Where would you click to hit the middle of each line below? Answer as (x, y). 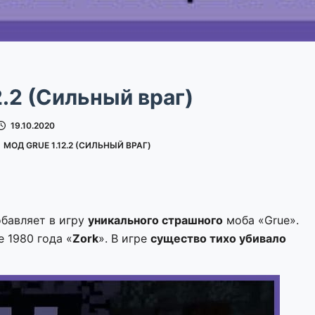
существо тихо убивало (219, 238)
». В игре (125, 238)
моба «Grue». (261, 220)
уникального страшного (156, 220)
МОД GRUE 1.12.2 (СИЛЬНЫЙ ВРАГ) (78, 146)
